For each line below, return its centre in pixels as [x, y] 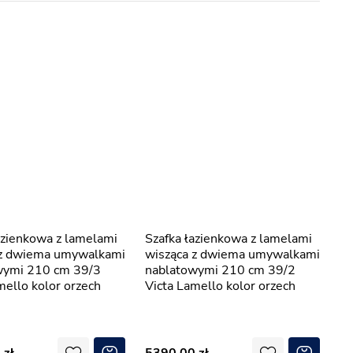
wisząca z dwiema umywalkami [232, 255]
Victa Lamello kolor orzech [220, 286]
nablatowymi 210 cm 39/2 [220, 270]
